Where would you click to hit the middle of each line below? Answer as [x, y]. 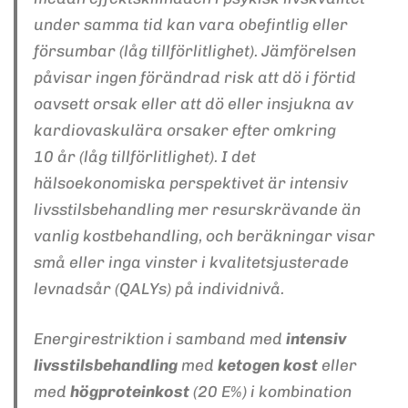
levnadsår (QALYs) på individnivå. [158, 288]
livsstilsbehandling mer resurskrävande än [197, 209]
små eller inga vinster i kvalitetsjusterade [191, 262]
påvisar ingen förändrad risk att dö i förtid [194, 77]
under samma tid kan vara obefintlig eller [190, 24]
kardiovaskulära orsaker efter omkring [184, 130]
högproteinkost [129, 391]
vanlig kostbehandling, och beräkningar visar [204, 235]
